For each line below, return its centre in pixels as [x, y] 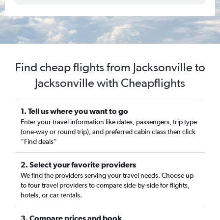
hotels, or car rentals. [51, 195]
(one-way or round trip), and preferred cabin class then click [108, 132]
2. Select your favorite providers [78, 165]
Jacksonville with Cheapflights [110, 83]
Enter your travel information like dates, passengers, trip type [109, 122]
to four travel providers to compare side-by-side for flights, [105, 185]
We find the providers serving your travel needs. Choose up [107, 175]
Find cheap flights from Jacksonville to [110, 67]
